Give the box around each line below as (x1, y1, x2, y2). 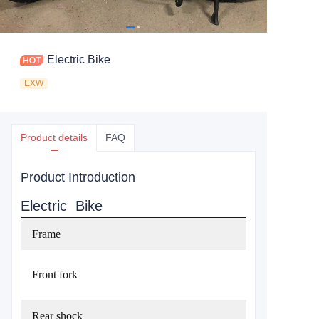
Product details (21, 132, 88, 143)
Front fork (32, 268, 78, 281)
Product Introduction (21, 170, 135, 184)
